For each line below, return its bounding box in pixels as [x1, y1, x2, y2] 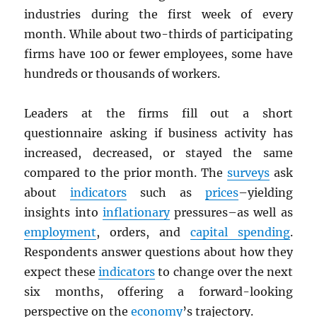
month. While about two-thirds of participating [24, 27, 293, 42]
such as [127, 185, 205, 200]
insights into [24, 205, 103, 220]
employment [24, 225, 97, 240]
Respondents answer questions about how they [24, 245, 293, 260]
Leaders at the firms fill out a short [24, 106, 293, 121]
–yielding [238, 185, 293, 200]
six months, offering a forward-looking [24, 284, 293, 299]
